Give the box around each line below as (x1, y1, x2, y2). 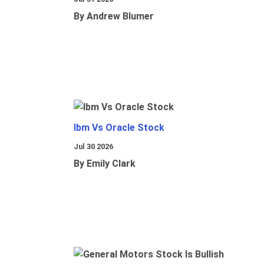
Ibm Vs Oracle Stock (74, 122, 164, 134)
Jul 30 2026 (74, 142, 113, 151)
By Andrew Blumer (74, 11, 154, 22)
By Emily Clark (74, 158, 136, 170)
